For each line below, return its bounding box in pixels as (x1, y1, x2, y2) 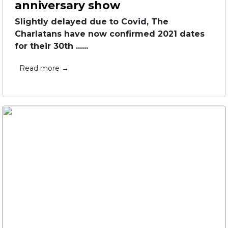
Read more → (19, 64, 69, 73)
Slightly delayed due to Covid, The (15, 17, 168, 26)
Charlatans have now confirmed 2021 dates (15, 29, 205, 39)
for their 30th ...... (15, 41, 88, 51)
